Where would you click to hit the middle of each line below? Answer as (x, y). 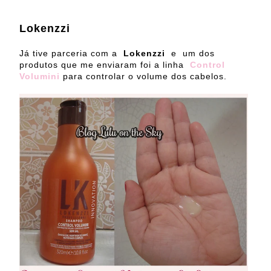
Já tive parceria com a (70, 53)
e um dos (191, 53)
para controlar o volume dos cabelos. (145, 76)
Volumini (41, 76)
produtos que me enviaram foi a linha (103, 64)
